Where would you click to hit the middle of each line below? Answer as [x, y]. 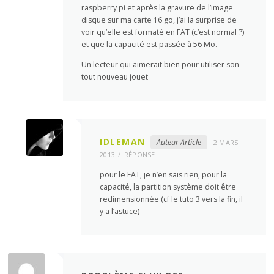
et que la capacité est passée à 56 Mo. [150, 45]
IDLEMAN [123, 141]
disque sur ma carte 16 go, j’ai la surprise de [159, 20]
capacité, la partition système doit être [168, 187]
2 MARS [226, 142]
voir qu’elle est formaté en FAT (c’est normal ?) [163, 32]
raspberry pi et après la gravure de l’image [157, 8]
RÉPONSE [139, 154]
